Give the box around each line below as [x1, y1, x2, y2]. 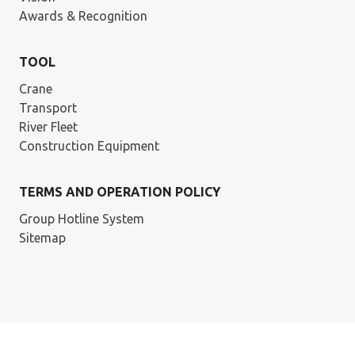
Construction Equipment [19, 139, 159, 153]
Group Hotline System [19, 212, 144, 226]
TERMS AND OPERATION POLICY [19, 185, 220, 199]
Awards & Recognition [19, 9, 147, 23]
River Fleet [19, 120, 78, 134]
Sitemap [19, 231, 66, 245]
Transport [19, 101, 77, 115]
